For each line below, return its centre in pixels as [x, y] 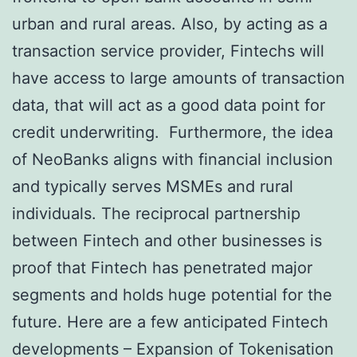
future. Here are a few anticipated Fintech [170, 322]
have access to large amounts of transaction [178, 78]
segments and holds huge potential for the [172, 295]
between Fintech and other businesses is [167, 241]
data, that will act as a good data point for [169, 106]
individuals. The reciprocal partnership [156, 214]
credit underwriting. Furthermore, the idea [173, 133]
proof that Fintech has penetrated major [162, 268]
